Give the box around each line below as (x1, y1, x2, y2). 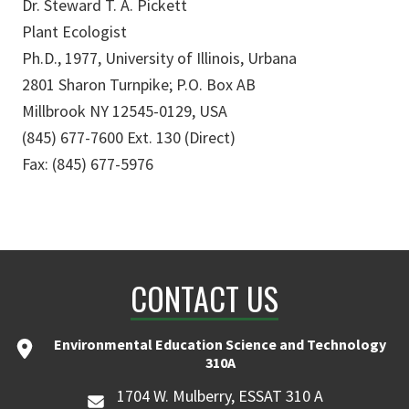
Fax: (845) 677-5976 (22, 152, 153, 174)
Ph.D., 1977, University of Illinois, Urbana (22, 47, 297, 68)
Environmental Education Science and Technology (54, 334, 386, 353)
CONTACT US (131, 274, 278, 321)
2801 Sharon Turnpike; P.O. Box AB (22, 73, 256, 95)
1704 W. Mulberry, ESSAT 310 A (117, 384, 324, 406)
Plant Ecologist (22, 20, 127, 42)
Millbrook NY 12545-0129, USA (22, 100, 227, 121)
